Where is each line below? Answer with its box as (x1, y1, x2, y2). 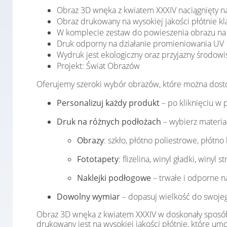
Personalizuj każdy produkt (57, 97, 160, 108)
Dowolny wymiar (57, 191, 120, 202)
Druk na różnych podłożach (57, 116, 161, 127)
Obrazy (77, 135, 104, 146)
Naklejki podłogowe (77, 172, 151, 183)
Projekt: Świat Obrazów (57, 60, 140, 71)
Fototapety (77, 154, 119, 165)
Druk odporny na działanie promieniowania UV (57, 38, 226, 49)
